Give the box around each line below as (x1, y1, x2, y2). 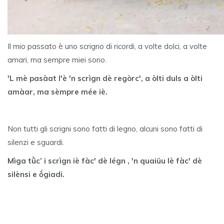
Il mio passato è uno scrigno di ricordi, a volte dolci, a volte (7, 41, 207, 51)
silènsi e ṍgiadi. (7, 169, 64, 179)
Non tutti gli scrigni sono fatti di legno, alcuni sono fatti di (7, 124, 202, 134)
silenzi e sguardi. (7, 137, 64, 147)
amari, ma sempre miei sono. (7, 55, 106, 65)
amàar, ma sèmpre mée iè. (7, 87, 107, 97)
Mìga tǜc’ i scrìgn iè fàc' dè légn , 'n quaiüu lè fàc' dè (7, 156, 202, 166)
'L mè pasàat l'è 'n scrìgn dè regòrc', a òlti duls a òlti (7, 73, 202, 83)
